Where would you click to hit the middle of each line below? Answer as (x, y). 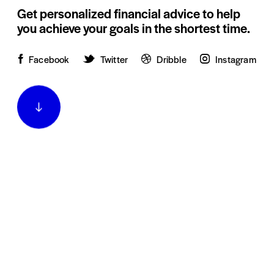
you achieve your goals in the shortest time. (134, 28)
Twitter (114, 59)
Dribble (172, 59)
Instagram (236, 59)
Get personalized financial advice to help (129, 13)
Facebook (49, 59)
